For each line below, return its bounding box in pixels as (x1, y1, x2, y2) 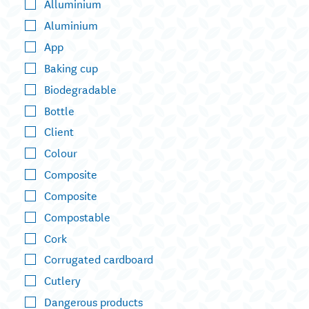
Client (44, 122, 74, 140)
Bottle (44, 101, 74, 119)
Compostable (44, 207, 110, 225)
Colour (44, 143, 77, 161)
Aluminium (44, 16, 98, 34)
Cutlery (44, 271, 81, 289)
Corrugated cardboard (44, 250, 153, 268)
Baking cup (44, 58, 98, 76)
